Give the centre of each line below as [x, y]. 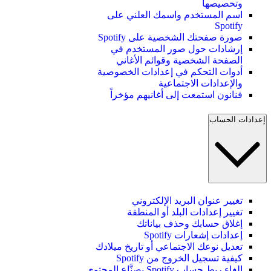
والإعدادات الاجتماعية [201, 83]
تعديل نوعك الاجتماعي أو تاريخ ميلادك [169, 246]
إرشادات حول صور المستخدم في [177, 49]
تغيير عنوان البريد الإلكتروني [187, 200]
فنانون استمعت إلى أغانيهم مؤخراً [176, 95]
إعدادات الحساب [237, 119]
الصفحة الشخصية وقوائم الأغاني [179, 60]
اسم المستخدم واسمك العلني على [175, 15]
